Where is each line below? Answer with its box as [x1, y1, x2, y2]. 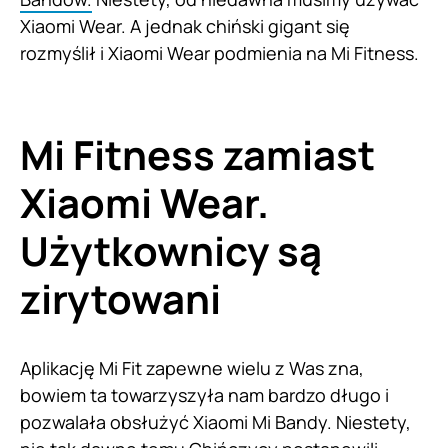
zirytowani [20, 271, 221, 327]
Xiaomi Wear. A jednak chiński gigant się [20, 14, 350, 39]
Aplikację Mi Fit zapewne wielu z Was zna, [20, 356, 364, 381]
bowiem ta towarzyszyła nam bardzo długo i [20, 383, 389, 408]
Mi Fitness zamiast [20, 127, 375, 183]
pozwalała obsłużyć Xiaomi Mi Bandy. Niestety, [20, 410, 411, 435]
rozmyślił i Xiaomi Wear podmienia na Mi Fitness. [20, 41, 419, 66]
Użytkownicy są [20, 223, 322, 279]
